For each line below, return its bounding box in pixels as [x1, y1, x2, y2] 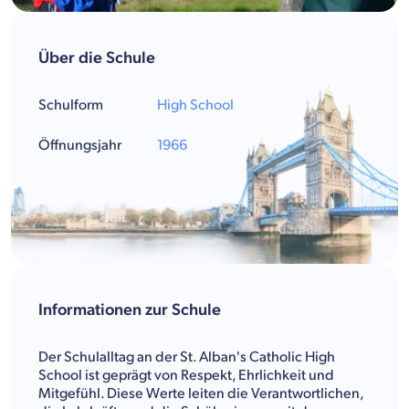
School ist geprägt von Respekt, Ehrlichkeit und [38, 366, 334, 384]
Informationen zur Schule [38, 299, 221, 320]
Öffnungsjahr [38, 136, 121, 154]
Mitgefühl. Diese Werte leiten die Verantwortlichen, [38, 384, 363, 403]
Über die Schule [38, 47, 155, 68]
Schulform [38, 96, 103, 114]
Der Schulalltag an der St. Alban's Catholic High [38, 348, 335, 366]
